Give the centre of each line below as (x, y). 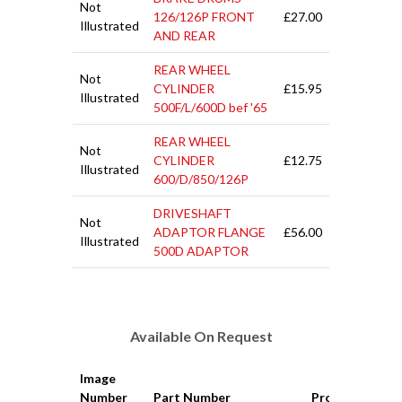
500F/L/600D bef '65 (210, 108)
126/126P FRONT (204, 17)
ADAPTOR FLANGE (210, 232)
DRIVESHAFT (192, 214)
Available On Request (201, 336)
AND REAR (184, 36)
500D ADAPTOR (201, 251)
